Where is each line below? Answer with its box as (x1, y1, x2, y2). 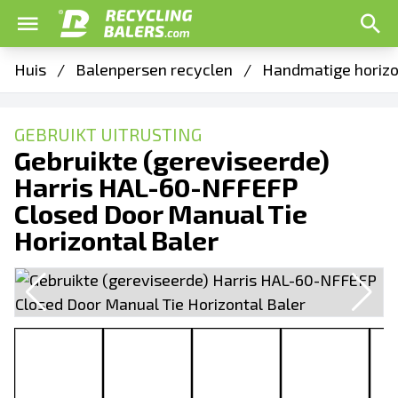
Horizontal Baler (14, 224, 219, 256)
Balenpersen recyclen (76, 60, 233, 79)
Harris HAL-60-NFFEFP (14, 171, 298, 203)
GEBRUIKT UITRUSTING (14, 123, 202, 145)
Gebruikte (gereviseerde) (14, 144, 330, 176)
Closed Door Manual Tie (14, 197, 307, 229)
